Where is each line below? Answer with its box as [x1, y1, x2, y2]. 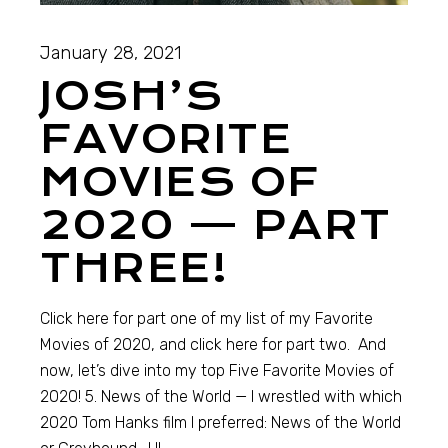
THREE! [40, 245, 229, 293]
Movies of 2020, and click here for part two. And [40, 335, 387, 355]
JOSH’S [40, 73, 224, 121]
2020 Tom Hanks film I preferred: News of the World [40, 413, 402, 433]
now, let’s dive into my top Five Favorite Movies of [40, 361, 395, 381]
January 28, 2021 [40, 42, 182, 65]
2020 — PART [40, 202, 392, 250]
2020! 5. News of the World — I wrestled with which [40, 387, 403, 407]
